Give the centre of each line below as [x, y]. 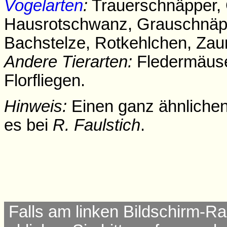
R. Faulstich [97, 125]
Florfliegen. [45, 81]
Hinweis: [35, 106]
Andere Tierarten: [68, 62]
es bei [28, 125]
